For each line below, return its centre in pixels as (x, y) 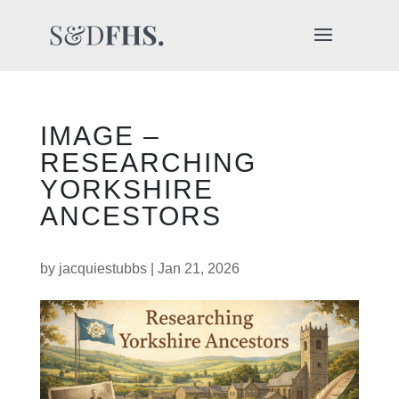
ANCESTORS (130, 216)
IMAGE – (100, 136)
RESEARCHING (148, 163)
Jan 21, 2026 (198, 269)
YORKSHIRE (126, 189)
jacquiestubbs (102, 269)
